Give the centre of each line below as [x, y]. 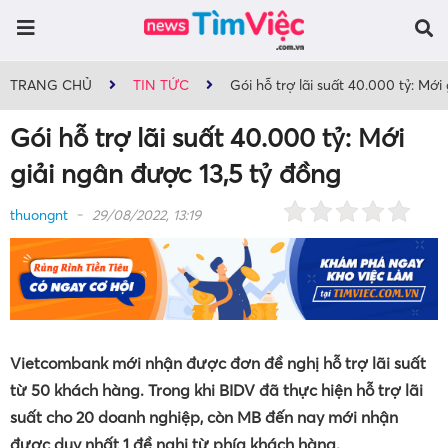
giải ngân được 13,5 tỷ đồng [175, 174]
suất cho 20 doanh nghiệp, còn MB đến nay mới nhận [204, 416]
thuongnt [39, 215]
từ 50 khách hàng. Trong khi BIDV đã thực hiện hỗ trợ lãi [216, 389]
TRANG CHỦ [51, 85]
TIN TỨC [161, 85]
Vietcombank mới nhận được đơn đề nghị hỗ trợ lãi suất [218, 362]
